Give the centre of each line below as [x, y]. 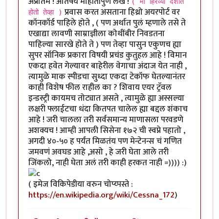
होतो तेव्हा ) [45, 12]
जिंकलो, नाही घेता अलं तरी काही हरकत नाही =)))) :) [108, 163]
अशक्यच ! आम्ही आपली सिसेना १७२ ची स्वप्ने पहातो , [107, 131]
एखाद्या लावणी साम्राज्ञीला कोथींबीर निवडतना [97, 34]
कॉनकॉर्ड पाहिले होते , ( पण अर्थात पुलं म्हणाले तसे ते [107, 23]
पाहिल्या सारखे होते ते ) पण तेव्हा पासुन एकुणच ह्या [105, 45]
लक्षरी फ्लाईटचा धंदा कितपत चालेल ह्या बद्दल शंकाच [108, 109]
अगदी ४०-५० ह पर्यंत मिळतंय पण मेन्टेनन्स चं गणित [105, 142]
